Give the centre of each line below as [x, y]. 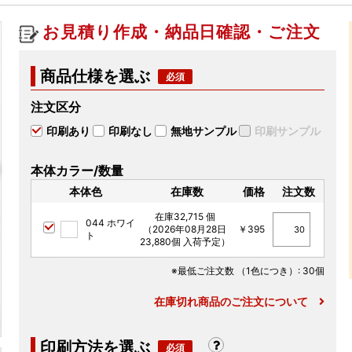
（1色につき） [267, 271]
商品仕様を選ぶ [95, 76]
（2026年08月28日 [185, 229]
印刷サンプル [288, 131]
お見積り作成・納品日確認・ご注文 [181, 32]
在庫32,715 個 [185, 216]
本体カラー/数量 [77, 170]
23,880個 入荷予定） [185, 242]
